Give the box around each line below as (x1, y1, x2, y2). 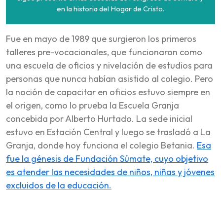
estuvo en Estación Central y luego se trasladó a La (6, 126, 211, 138)
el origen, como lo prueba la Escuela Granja (6, 99, 179, 111)
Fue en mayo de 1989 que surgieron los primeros (6, 33, 196, 44)
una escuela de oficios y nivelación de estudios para (6, 59, 213, 71)
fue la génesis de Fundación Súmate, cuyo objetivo (6, 152, 208, 164)
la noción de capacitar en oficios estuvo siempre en (6, 86, 210, 98)
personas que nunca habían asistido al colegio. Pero (6, 73, 213, 84)
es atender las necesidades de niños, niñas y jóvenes (6, 166, 215, 178)
